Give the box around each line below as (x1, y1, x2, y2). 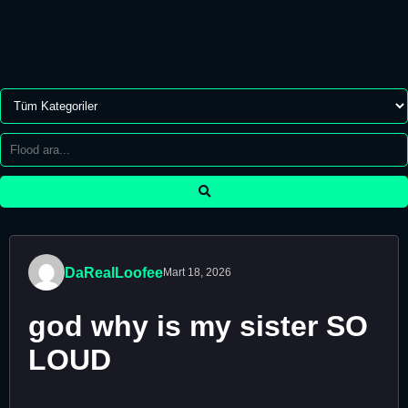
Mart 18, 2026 (163, 266, 231, 279)
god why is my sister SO (28, 310, 368, 343)
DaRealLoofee (65, 264, 163, 280)
